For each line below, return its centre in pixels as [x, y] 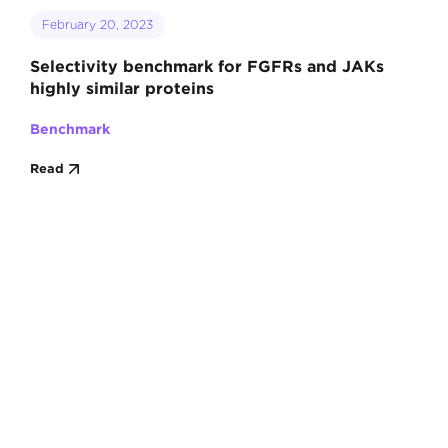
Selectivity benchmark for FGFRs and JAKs [206, 65]
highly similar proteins [121, 87]
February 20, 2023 [97, 24]
